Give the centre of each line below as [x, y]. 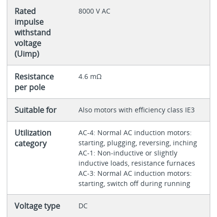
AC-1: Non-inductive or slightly [128, 153]
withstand [32, 33]
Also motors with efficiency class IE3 [136, 110]
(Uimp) [27, 54]
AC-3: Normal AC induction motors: [135, 173]
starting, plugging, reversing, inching [139, 143]
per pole [30, 87]
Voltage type [37, 206]
